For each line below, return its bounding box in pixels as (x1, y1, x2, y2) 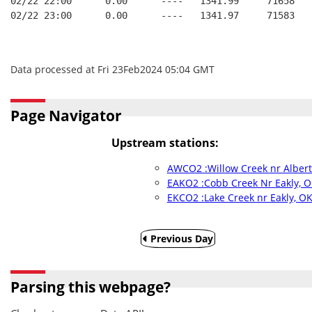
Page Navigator (10, 106, 122, 125)
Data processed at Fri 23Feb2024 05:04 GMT (10, 63, 214, 76)
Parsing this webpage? (10, 277, 171, 297)
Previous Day (148, 232, 213, 245)
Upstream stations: (111, 135, 219, 150)
